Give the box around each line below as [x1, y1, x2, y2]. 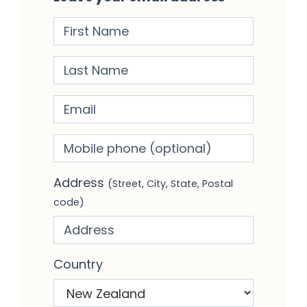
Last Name [53, 56, 118, 74]
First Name [53, 17, 119, 35]
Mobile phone [53, 134, 139, 152]
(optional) [139, 137, 191, 151]
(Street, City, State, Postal [108, 176, 233, 191]
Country [53, 255, 103, 273]
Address [53, 173, 108, 191]
